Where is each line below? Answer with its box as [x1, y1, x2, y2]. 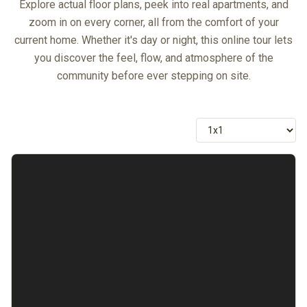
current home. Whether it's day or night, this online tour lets [14, 34, 293, 47]
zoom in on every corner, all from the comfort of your [28, 16, 279, 29]
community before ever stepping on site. [56, 69, 251, 82]
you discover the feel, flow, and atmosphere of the [34, 51, 273, 64]
